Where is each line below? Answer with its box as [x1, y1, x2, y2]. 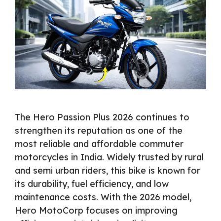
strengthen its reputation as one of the [15, 125, 183, 137]
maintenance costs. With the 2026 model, [15, 191, 191, 203]
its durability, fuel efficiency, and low [15, 178, 169, 190]
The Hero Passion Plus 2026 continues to [15, 111, 189, 123]
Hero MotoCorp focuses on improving [15, 205, 178, 217]
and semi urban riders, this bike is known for [15, 165, 200, 177]
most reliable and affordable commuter [15, 138, 184, 150]
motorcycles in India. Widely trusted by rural [15, 151, 204, 163]
